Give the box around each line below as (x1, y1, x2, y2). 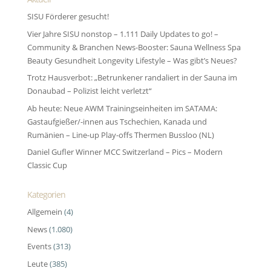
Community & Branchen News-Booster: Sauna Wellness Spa (27, 41, 241, 53)
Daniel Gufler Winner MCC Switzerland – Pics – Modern (27, 146, 223, 158)
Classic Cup (27, 160, 67, 171)
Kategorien (27, 189, 65, 201)
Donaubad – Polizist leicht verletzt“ (27, 85, 152, 97)
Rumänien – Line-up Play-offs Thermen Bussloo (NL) (27, 129, 214, 140)
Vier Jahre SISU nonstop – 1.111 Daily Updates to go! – (27, 28, 218, 39)
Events (27, 241, 51, 252)
